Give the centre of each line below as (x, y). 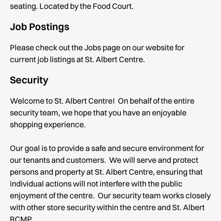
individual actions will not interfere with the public (96, 184)
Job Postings (40, 26)
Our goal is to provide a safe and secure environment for (107, 148)
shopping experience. (48, 124)
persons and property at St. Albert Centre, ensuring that (106, 172)
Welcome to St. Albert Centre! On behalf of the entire (102, 101)
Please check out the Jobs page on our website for (97, 47)
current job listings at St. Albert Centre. (77, 59)
